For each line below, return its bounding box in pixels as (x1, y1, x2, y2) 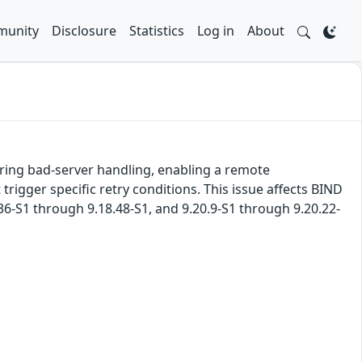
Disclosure (52, 22, 116, 40)
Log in (197, 22, 234, 40)
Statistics (129, 22, 184, 40)
